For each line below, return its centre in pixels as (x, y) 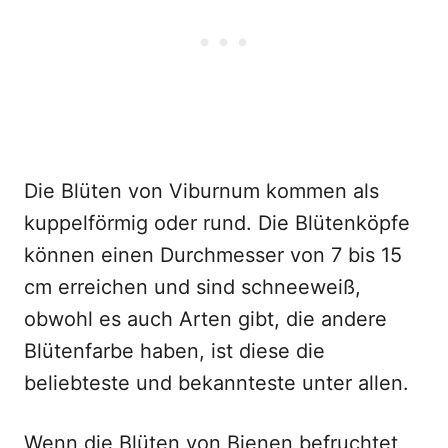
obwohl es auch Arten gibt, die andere (205, 319)
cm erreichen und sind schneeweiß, (192, 287)
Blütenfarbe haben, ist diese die (174, 351)
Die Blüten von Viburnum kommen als (201, 191)
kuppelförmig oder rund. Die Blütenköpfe (217, 223)
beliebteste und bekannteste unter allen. (216, 383)
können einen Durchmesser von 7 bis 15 (213, 255)
